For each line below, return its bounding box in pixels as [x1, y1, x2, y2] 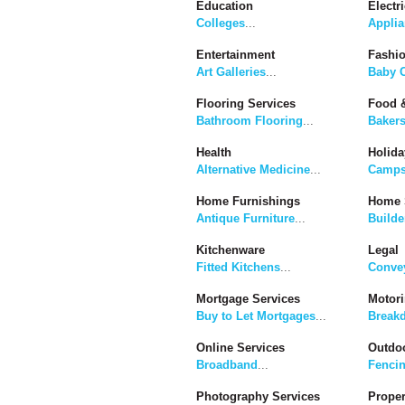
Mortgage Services [196, 292, 300, 306]
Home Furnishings [196, 194, 300, 209]
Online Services [196, 341, 285, 355]
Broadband [196, 358, 258, 372]
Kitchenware [196, 243, 265, 258]
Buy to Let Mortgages [196, 309, 316, 324]
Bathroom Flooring [196, 114, 303, 128]
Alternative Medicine [196, 163, 310, 177]
